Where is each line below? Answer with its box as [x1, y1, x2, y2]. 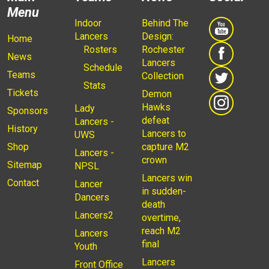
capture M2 [142, 141, 189, 153]
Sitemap [7, 159, 42, 171]
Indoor [74, 17, 101, 29]
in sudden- [142, 186, 186, 198]
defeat [142, 115, 169, 127]
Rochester [142, 44, 185, 56]
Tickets [7, 87, 38, 99]
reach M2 [142, 225, 181, 237]
